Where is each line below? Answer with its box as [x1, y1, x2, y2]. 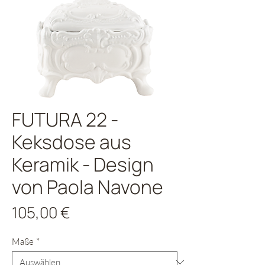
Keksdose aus [12, 129, 131, 155]
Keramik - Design [12, 151, 154, 177]
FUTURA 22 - [12, 106, 118, 132]
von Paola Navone [12, 174, 163, 200]
